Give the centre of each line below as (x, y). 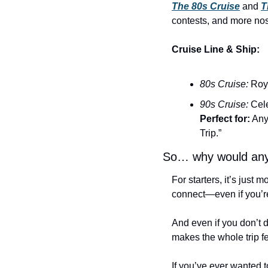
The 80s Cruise (206, 7)
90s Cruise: (224, 105)
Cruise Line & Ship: (216, 50)
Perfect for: (225, 119)
